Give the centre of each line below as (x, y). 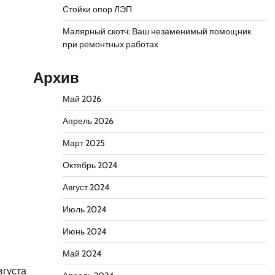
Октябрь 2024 (90, 165)
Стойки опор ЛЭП (97, 9)
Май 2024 (82, 254)
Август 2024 (86, 187)
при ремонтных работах (110, 44)
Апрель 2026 (88, 121)
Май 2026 (82, 99)
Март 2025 (83, 143)
